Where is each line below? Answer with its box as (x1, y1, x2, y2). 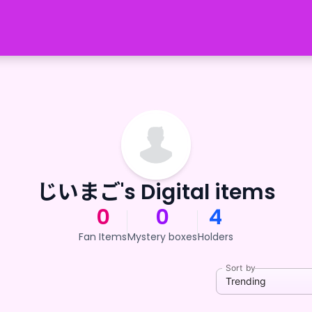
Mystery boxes (127, 230, 197, 244)
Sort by (226, 263, 256, 274)
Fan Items (79, 230, 127, 244)
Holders (198, 230, 233, 244)
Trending (226, 274, 266, 287)
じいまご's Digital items (36, 178, 276, 207)
